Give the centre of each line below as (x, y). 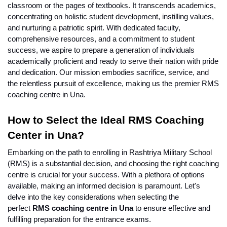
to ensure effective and (172, 208)
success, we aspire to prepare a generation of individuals (101, 50)
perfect (20, 208)
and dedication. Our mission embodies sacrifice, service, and (108, 72)
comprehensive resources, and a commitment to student (101, 39)
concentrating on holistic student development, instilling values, (111, 16)
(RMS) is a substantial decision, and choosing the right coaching (113, 163)
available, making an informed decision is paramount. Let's (104, 186)
